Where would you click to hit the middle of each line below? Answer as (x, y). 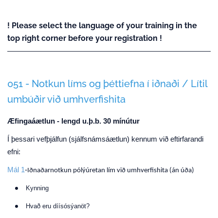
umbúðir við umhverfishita (66, 99)
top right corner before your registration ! (85, 38)
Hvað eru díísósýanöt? (58, 206)
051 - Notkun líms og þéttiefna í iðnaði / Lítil (107, 84)
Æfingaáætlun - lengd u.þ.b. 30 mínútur (73, 121)
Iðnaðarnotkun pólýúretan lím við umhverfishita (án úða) (111, 171)
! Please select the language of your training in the (102, 26)
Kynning (37, 188)
